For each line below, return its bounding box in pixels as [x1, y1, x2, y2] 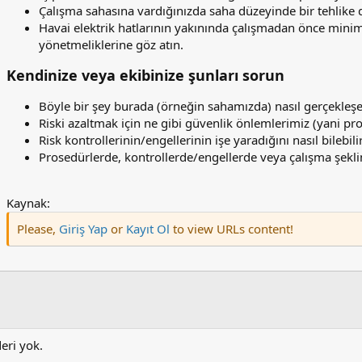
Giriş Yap [59, 221, 107, 238]
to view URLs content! [173, 221, 293, 238]
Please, [17, 221, 59, 238]
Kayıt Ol [126, 221, 173, 238]
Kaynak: [6, 195, 50, 212]
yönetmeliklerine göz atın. [39, 36, 183, 53]
